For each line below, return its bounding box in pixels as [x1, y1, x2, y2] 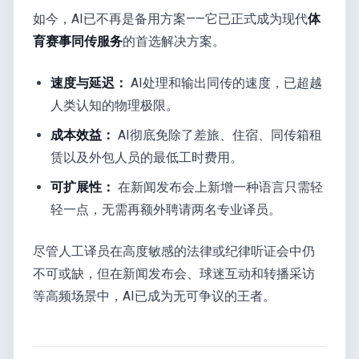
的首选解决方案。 [123, 34, 225, 50]
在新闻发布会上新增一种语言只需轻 [115, 179, 324, 195]
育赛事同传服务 [33, 34, 123, 50]
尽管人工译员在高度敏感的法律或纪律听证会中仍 [33, 243, 315, 259]
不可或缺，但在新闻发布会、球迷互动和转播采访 [33, 265, 315, 281]
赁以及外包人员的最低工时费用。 [50, 150, 244, 166]
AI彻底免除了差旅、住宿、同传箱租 [115, 127, 323, 143]
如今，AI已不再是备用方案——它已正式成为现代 [33, 11, 308, 27]
